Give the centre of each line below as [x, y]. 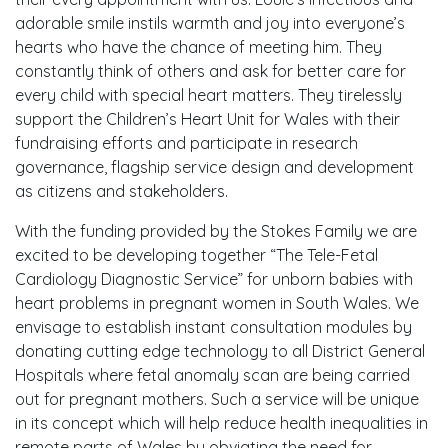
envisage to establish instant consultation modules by [213, 327]
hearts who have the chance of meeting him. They [198, 47]
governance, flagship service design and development [214, 167]
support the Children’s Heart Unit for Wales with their [207, 119]
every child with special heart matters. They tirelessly [208, 95]
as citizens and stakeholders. [121, 191]
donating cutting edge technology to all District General [220, 351]
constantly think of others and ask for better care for [210, 71]
